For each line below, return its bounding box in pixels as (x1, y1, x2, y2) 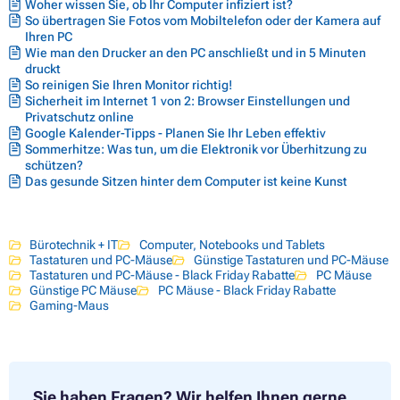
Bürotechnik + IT (29, 237, 119, 252)
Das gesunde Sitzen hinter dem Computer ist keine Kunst (25, 173, 347, 188)
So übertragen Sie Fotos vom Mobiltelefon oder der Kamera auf (25, 12, 380, 28)
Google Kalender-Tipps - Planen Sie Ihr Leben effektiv (25, 125, 326, 140)
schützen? (25, 157, 83, 172)
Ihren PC (25, 29, 72, 44)
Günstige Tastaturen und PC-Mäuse (193, 252, 388, 267)
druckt (25, 61, 61, 76)
